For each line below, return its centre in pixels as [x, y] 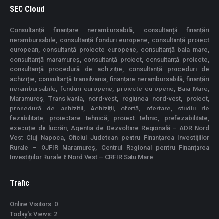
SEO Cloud [27, 9]
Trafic [20, 183]
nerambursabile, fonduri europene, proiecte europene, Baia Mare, [109, 88]
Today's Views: [32, 214]
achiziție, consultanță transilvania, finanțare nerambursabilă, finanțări [109, 79]
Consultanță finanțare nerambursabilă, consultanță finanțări [109, 30]
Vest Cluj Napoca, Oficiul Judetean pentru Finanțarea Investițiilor [109, 137]
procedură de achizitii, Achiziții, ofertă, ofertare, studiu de [109, 108]
